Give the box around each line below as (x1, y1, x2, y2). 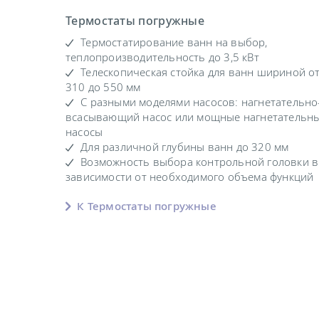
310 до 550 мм (66, 80, 141, 95)
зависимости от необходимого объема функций (66, 169, 314, 184)
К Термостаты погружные (74, 199, 216, 214)
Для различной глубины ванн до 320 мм (80, 140, 289, 155)
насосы (66, 125, 103, 140)
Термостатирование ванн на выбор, (80, 35, 268, 50)
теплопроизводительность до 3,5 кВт (66, 50, 259, 65)
